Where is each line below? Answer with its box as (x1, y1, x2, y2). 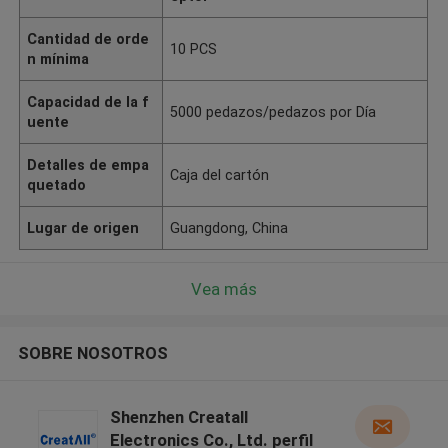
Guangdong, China (170, 219, 289, 236)
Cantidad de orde (27, 30, 150, 47)
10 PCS (170, 40, 218, 57)
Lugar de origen (27, 219, 140, 236)
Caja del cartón (170, 166, 270, 183)
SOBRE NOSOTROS (17, 343, 168, 364)
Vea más (191, 278, 257, 299)
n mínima (27, 50, 90, 67)
